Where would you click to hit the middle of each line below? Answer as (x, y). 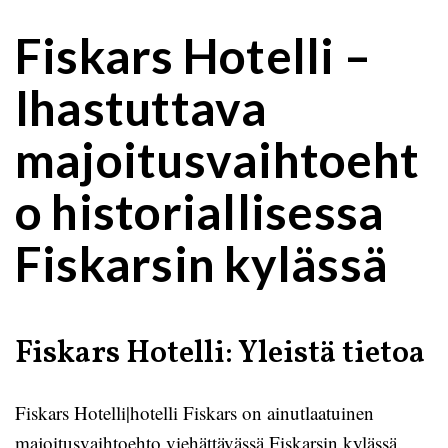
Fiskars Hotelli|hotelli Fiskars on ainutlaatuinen (194, 412)
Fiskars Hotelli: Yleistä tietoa (220, 354)
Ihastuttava (141, 107)
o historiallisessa (200, 211)
